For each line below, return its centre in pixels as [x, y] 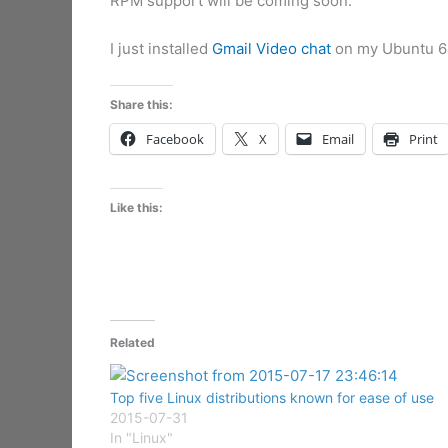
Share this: [141, 104]
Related [132, 342]
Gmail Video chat [271, 48]
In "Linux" [141, 437]
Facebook [174, 138]
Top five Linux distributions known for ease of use [271, 397]
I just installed [160, 48]
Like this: [136, 207]
